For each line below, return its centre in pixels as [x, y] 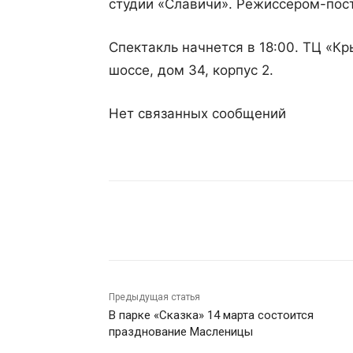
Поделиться [178, 221]
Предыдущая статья [154, 297]
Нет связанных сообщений [197, 113]
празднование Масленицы [181, 332]
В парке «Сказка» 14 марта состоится [211, 315]
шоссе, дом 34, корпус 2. [191, 70]
